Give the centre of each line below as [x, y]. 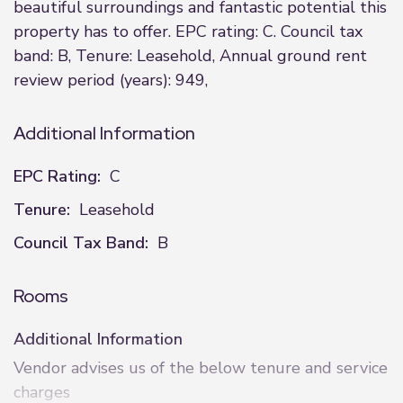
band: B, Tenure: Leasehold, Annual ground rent [190, 56]
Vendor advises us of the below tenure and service [201, 368]
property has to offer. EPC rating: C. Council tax [188, 31]
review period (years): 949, [111, 80]
